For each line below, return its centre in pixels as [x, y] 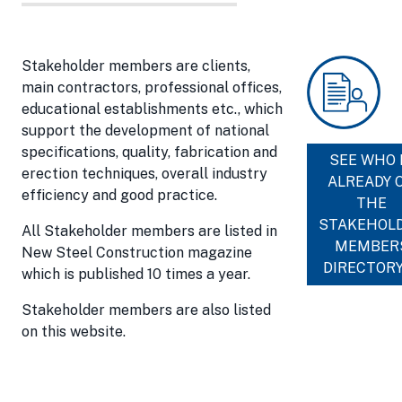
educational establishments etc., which [152, 109]
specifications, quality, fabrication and [149, 152]
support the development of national [145, 131]
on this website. [74, 332]
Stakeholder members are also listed [146, 310]
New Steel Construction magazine [137, 253]
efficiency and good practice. [119, 195]
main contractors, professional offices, [152, 87]
